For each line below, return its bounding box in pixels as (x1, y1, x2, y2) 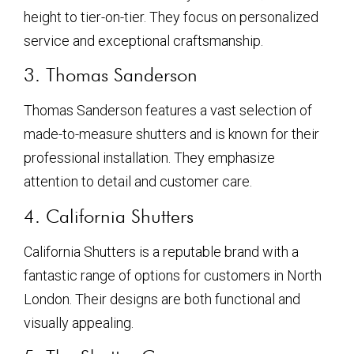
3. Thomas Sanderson (24, 63, 198, 87)
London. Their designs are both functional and (24, 290, 300, 307)
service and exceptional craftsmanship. (24, 32, 263, 49)
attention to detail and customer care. (24, 173, 252, 190)
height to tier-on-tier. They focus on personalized (24, 8, 318, 25)
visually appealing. (24, 314, 134, 331)
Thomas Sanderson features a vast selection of (24, 102, 312, 119)
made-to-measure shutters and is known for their (24, 126, 319, 143)
